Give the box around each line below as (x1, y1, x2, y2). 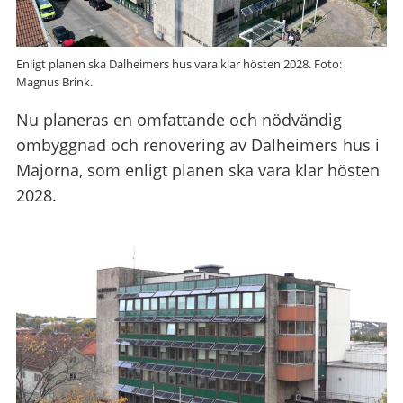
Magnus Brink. (16, 73, 93, 90)
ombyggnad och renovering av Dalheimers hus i (16, 133, 380, 156)
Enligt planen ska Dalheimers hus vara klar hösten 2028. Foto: (16, 55, 342, 72)
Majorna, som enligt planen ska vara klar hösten (16, 158, 380, 181)
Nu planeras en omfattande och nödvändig (16, 108, 342, 130)
